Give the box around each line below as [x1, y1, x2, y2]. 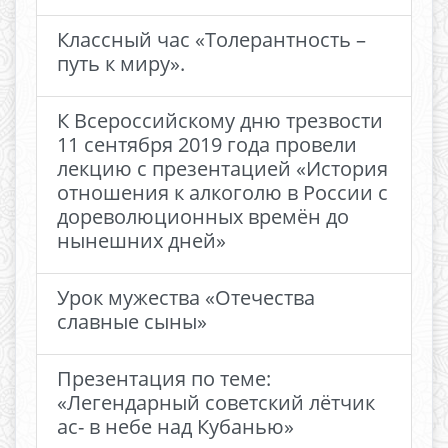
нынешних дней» [57, 227, 226, 254]
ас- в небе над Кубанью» [57, 413, 294, 440]
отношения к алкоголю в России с [57, 179, 388, 206]
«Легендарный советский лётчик [57, 389, 375, 416]
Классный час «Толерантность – [57, 26, 366, 53]
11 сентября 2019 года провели [57, 131, 357, 158]
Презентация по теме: [57, 365, 271, 392]
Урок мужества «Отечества [57, 284, 315, 311]
